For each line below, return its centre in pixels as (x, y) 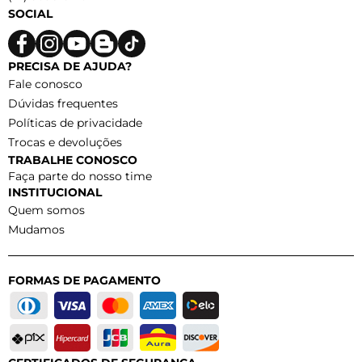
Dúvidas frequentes (63, 103)
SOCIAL (30, 13)
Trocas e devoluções (65, 142)
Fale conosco (45, 84)
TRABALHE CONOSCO (73, 160)
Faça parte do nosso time (80, 176)
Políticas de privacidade (75, 122)
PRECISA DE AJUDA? (70, 66)
